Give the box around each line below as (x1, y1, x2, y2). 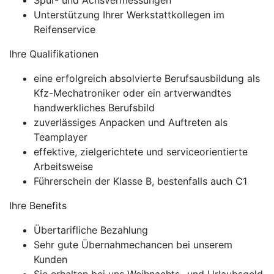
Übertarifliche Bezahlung (34, 224, 148, 236)
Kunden (34, 253, 67, 265)
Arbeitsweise (34, 160, 93, 172)
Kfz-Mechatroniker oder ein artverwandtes (34, 87, 231, 99)
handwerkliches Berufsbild (34, 102, 155, 114)
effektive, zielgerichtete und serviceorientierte (34, 146, 248, 158)
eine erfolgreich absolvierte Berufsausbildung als (34, 72, 260, 84)
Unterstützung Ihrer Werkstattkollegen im (34, 9, 224, 21)
